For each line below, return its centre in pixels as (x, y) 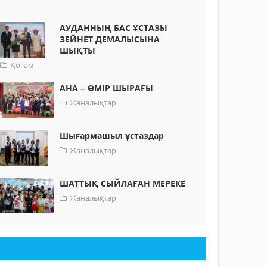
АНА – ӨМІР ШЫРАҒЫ (107, 88)
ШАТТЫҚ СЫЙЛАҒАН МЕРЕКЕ (123, 184)
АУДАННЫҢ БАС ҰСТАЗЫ (114, 28)
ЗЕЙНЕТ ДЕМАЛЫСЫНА (110, 39)
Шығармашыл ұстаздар (112, 136)
